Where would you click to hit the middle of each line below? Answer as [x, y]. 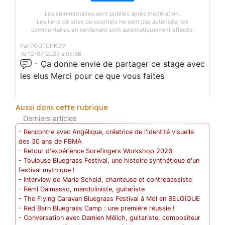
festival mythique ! [47, 170]
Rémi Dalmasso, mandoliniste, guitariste [84, 189]
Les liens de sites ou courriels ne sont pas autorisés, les [113, 21]
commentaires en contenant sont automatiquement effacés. [113, 29]
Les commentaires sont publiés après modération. [113, 13]
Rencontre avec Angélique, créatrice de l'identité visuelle [109, 132]
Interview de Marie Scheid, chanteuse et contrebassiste [108, 179]
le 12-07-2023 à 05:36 [51, 53]
